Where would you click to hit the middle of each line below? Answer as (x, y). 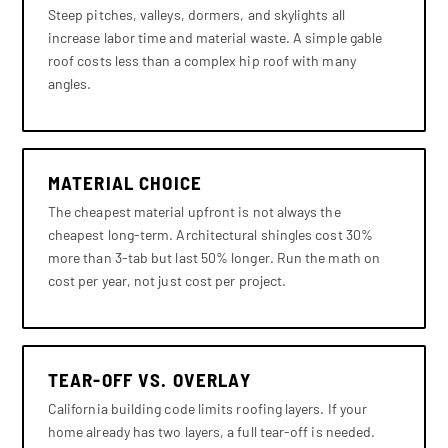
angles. (69, 83)
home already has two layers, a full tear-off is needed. (211, 431)
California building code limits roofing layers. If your (207, 408)
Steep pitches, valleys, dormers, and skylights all (196, 14)
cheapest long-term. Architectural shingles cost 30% (210, 234)
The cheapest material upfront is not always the (194, 211)
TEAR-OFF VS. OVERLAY (149, 379)
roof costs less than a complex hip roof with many (201, 60)
